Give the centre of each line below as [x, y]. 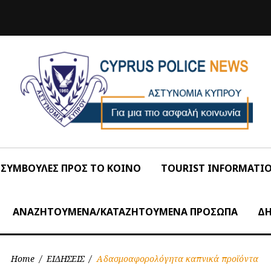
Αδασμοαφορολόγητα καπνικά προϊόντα [177, 258]
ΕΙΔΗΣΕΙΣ [65, 258]
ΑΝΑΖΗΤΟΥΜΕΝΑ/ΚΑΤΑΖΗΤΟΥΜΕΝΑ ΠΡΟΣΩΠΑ [125, 211]
